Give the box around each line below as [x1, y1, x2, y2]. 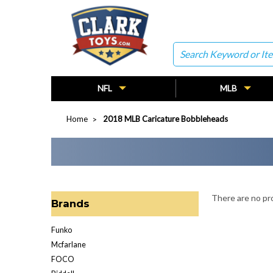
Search [172, 43, 199, 54]
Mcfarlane [51, 240, 86, 250]
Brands [51, 197, 90, 210]
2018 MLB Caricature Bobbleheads [103, 113, 228, 124]
